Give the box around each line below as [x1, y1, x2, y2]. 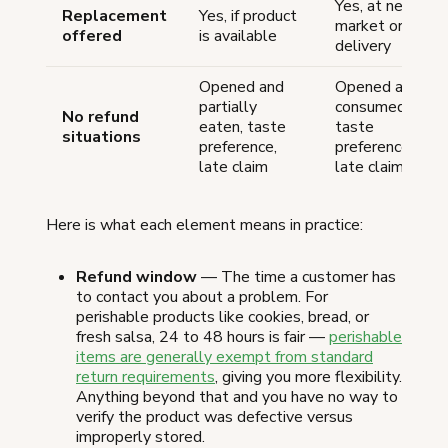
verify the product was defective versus [76, 406, 353, 429]
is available [199, 25, 277, 48]
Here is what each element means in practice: [46, 214, 363, 237]
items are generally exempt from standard [76, 346, 373, 369]
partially [199, 96, 257, 119]
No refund [62, 106, 139, 129]
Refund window [76, 266, 197, 289]
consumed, [335, 96, 409, 119]
